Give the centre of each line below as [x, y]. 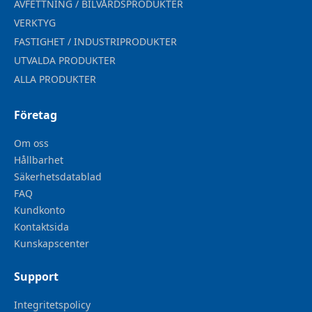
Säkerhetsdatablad [58, 177]
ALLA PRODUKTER [55, 79]
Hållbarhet [39, 160]
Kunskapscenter [52, 244]
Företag [36, 115]
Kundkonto [39, 210]
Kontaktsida [41, 227]
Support [36, 277]
